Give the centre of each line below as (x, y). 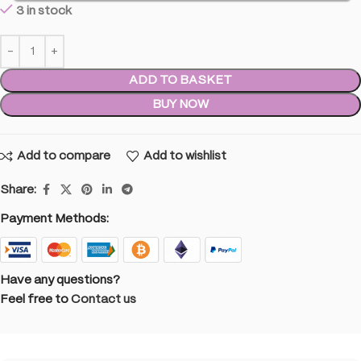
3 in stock (44, 11)
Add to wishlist (185, 156)
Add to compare (63, 156)
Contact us (104, 300)
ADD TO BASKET (180, 81)
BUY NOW (180, 105)
